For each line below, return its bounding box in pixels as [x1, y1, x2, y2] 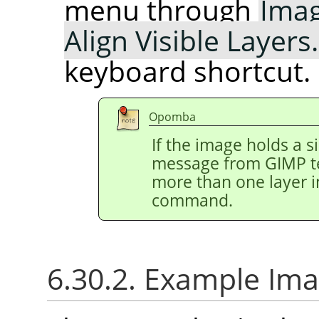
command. [152, 189, 233, 212]
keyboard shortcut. [64, 52, 310, 90]
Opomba [149, 109, 196, 125]
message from [152, 152, 265, 175]
